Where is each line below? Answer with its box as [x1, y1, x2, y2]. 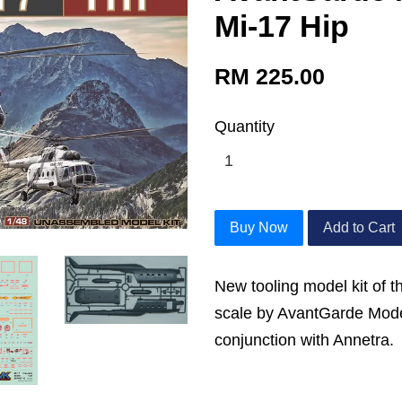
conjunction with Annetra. [214, 331, 394, 349]
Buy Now [230, 220, 288, 235]
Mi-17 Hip [214, 9, 349, 43]
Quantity [214, 118, 275, 135]
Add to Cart [323, 220, 395, 235]
